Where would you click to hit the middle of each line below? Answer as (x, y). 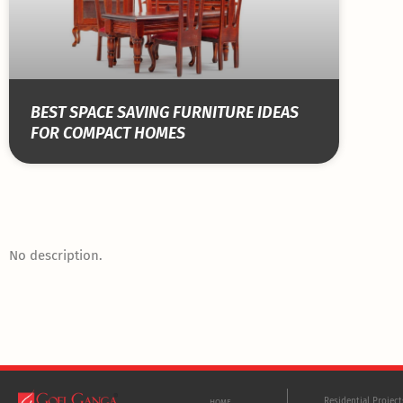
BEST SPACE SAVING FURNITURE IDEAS (165, 113)
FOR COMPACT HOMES (108, 134)
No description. (56, 256)
